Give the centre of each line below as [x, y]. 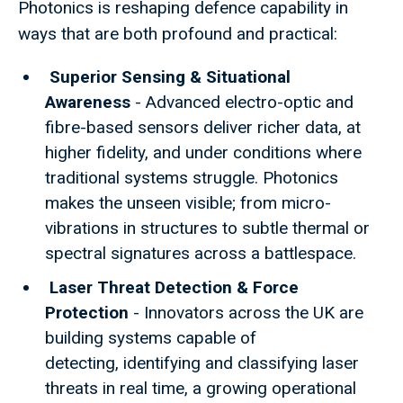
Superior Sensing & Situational [168, 77]
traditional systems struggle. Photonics [192, 178]
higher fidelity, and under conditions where [203, 153]
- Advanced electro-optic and [244, 103]
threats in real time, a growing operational [201, 389]
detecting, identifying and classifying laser [202, 363]
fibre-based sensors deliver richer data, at [203, 128]
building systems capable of [151, 338]
